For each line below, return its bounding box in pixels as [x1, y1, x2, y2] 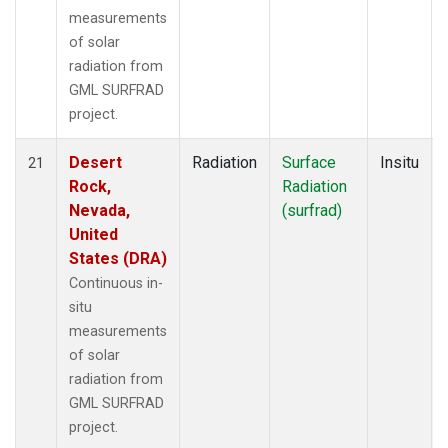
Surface [282, 152, 336, 172]
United [69, 224, 118, 244]
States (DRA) [69, 248, 167, 268]
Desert [69, 152, 122, 172]
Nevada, [69, 200, 130, 220]
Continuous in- [69, 274, 163, 292]
